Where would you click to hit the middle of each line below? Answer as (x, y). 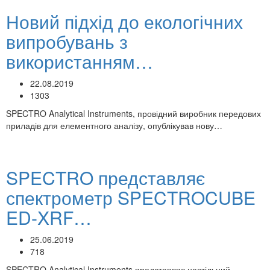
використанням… (80, 61)
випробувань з (67, 41)
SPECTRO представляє (105, 177)
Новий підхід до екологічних (124, 21)
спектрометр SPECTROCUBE (131, 197)
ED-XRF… (49, 217)
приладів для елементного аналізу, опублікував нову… (114, 125)
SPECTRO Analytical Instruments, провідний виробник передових (133, 113)
